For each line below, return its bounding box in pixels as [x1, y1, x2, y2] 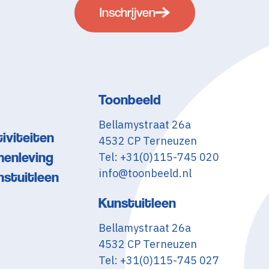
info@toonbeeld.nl [98, 166, 192, 180]
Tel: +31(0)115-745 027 [98, 253, 220, 267]
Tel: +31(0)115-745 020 [98, 150, 220, 164]
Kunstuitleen [98, 195, 177, 211]
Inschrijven [99, 5, 156, 20]
